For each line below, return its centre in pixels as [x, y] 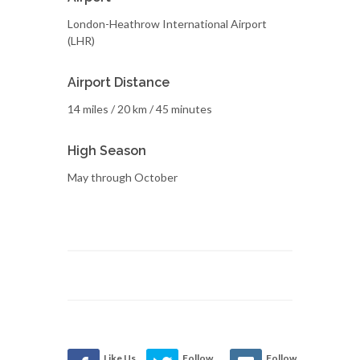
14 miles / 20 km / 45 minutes [140, 109]
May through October [123, 177]
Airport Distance [119, 82]
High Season [107, 151]
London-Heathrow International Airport [167, 24]
